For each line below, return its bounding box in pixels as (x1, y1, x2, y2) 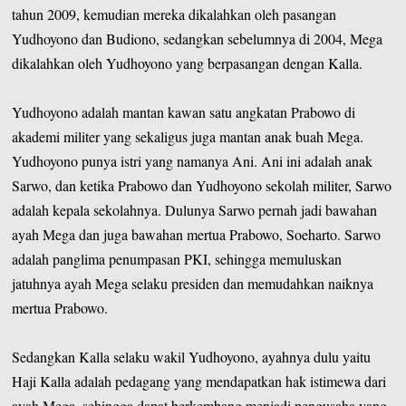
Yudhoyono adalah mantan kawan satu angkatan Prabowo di (12, 101, 356, 121)
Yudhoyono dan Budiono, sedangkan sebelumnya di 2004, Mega (12, 28, 383, 48)
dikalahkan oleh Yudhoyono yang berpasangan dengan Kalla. (12, 53, 363, 72)
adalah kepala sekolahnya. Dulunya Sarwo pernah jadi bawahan (12, 199, 378, 219)
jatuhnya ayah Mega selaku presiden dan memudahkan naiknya (12, 273, 374, 293)
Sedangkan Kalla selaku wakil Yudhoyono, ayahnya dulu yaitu (12, 346, 372, 366)
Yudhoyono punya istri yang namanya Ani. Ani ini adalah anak (12, 150, 373, 170)
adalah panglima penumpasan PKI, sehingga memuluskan (12, 248, 343, 268)
